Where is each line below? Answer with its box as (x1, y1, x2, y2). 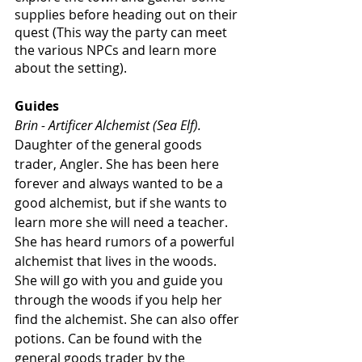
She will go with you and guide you (15, 271, 226, 289)
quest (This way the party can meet (15, 23, 230, 41)
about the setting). (15, 58, 127, 77)
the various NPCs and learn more (15, 40, 220, 59)
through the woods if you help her (15, 290, 225, 309)
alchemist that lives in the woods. (15, 251, 220, 270)
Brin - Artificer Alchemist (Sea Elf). (15, 116, 201, 134)
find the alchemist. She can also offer (15, 309, 242, 328)
